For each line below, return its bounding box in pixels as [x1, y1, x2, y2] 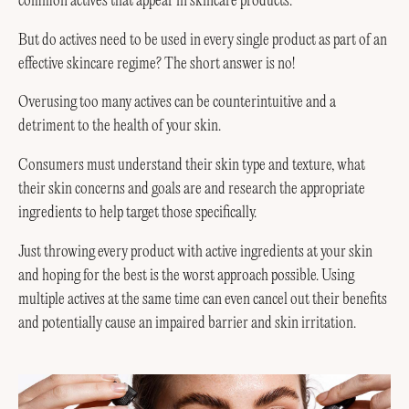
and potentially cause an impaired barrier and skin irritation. [18, 315, 356, 332]
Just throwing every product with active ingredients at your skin [18, 244, 372, 261]
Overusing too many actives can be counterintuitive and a [18, 94, 336, 111]
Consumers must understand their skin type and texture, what [18, 157, 365, 174]
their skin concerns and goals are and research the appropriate [18, 181, 365, 198]
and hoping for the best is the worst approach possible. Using [18, 267, 354, 285]
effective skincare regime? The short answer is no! [18, 55, 295, 72]
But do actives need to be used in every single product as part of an [18, 31, 387, 48]
